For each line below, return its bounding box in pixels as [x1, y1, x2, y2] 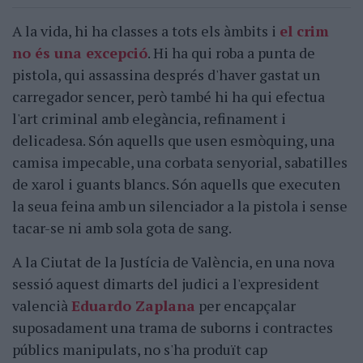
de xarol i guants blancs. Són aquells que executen [12, 174, 340, 194]
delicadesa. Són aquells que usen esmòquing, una [12, 130, 335, 151]
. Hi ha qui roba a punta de [147, 43, 315, 63]
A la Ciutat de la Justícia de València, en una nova [12, 252, 335, 272]
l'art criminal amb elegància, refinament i [12, 109, 286, 129]
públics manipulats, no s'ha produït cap [12, 340, 267, 360]
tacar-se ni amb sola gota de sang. [12, 218, 232, 238]
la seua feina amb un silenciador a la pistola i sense [12, 196, 348, 216]
